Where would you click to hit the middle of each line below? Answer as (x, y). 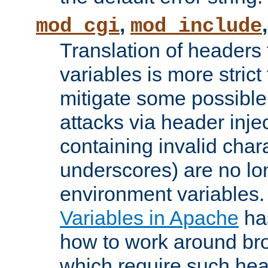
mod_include (196, 27)
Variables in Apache (149, 218)
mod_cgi (78, 27)
